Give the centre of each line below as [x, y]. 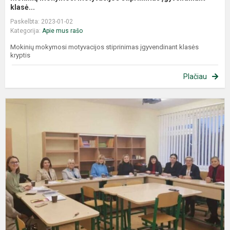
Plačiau [195, 76]
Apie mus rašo [62, 31]
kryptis [22, 55]
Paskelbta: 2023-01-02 [42, 21]
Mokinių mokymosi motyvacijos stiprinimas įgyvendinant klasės [104, 47]
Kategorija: [26, 31]
